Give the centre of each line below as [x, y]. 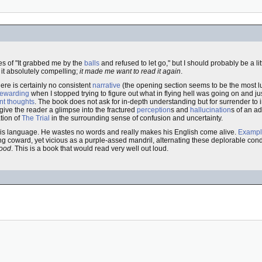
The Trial [36, 118]
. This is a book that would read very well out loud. [90, 149]
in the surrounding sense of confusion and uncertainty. [136, 118]
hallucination [211, 110]
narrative [106, 85]
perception [154, 110]
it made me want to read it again [130, 71]
